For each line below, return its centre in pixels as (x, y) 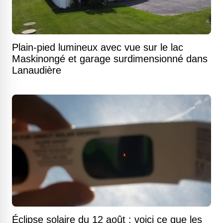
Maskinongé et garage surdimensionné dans (110, 59)
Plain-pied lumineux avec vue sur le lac (98, 48)
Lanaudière (37, 70)
